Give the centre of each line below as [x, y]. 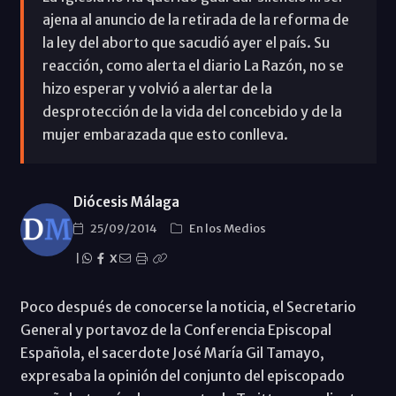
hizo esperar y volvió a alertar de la [157, 88]
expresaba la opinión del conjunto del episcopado [182, 375]
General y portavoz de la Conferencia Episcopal [175, 329]
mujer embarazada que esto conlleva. [165, 134]
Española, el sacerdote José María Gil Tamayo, [172, 352]
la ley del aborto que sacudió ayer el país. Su [186, 42]
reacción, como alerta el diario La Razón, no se [193, 65]
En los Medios [227, 228]
